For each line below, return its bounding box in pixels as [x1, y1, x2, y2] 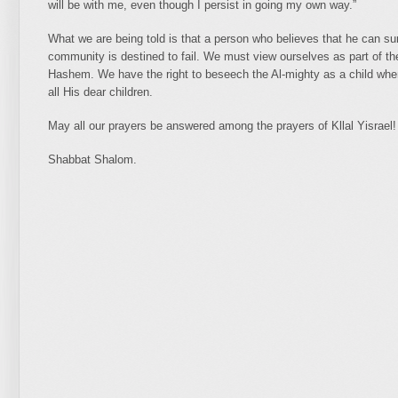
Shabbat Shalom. [48, 153, 137, 166]
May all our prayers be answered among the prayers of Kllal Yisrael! [48, 119, 396, 132]
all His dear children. [48, 85, 153, 99]
